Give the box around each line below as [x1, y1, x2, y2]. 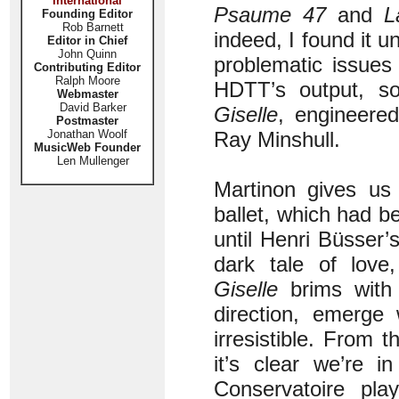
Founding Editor [42, 7, 133, 20]
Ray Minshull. [214, 127, 340, 151]
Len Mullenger [45, 154, 129, 167]
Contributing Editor [34, 61, 141, 74]
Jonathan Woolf [47, 127, 127, 141]
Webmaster [56, 87, 118, 101]
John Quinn [58, 47, 117, 61]
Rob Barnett [61, 20, 124, 34]
